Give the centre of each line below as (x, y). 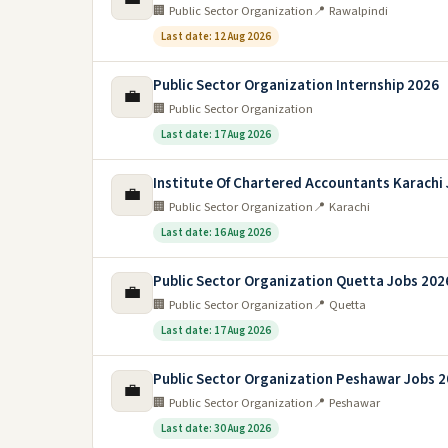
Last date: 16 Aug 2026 (216, 232)
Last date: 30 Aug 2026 (216, 428)
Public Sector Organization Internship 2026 (296, 85)
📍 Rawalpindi (350, 11)
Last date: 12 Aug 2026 (216, 36)
